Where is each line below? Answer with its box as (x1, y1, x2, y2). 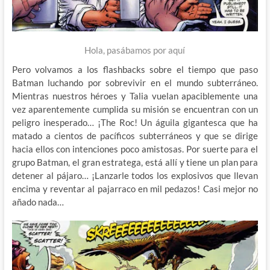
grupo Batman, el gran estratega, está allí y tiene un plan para (11, 156, 259, 168)
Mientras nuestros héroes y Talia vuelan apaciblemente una (11, 90, 259, 101)
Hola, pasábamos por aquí (84, 44, 186, 55)
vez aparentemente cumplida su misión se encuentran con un (11, 103, 259, 115)
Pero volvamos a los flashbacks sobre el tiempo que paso (11, 63, 259, 75)
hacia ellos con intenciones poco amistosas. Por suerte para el (11, 143, 259, 154)
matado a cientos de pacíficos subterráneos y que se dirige (11, 130, 259, 141)
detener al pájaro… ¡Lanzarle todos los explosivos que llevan (11, 169, 259, 181)
